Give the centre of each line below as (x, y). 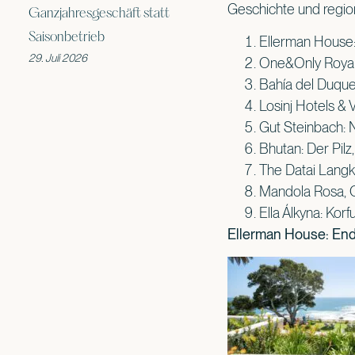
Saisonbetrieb (67, 38)
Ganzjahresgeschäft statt (99, 14)
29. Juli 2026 (58, 58)
